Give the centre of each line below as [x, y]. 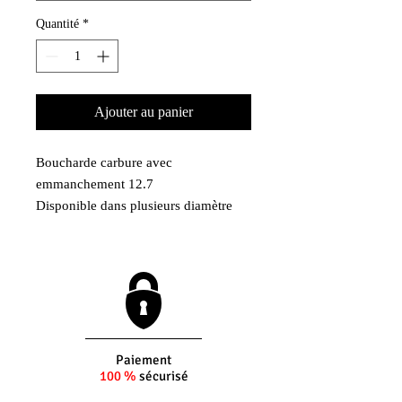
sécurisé [163, 376]
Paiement [144, 360]
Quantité [57, 24]
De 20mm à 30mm [88, 227]
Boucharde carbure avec [104, 162]
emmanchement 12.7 [95, 184]
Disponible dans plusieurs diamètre [134, 205]
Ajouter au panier [144, 112]
